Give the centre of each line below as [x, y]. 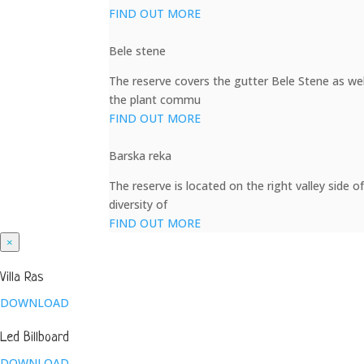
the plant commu [155, 100]
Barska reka [141, 156]
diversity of [139, 204]
